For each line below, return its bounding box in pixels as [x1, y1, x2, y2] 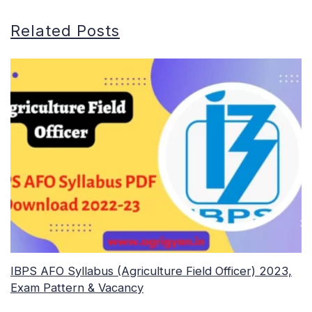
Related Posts [10, 22, 120, 40]
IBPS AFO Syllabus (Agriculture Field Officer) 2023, [10, 264, 292, 279]
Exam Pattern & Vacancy [10, 281, 143, 295]
